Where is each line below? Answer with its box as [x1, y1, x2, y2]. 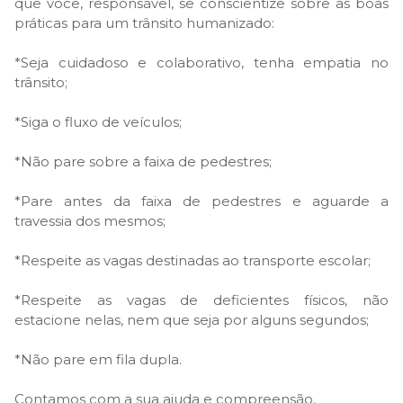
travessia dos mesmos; [14, 212, 166, 229]
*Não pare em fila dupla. [14, 351, 182, 368]
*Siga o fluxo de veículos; [14, 113, 182, 130]
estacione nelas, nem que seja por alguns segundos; [14, 311, 369, 328]
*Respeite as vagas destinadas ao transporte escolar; [14, 252, 371, 269]
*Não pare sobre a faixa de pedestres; [14, 153, 272, 170]
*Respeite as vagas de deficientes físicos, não [14, 291, 389, 309]
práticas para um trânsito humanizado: [14, 14, 274, 31]
